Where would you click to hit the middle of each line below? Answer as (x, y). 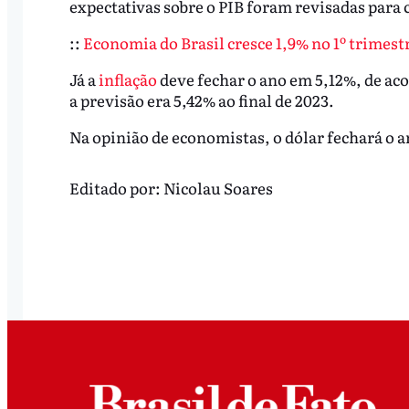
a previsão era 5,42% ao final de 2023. (201, 100)
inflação (127, 79)
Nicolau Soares (218, 188)
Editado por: (116, 188)
